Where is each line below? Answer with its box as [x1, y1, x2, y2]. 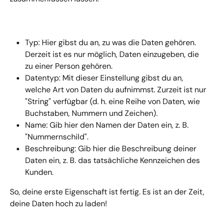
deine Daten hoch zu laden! [10, 198, 107, 209]
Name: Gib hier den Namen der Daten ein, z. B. [25, 119, 191, 130]
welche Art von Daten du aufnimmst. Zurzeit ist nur [25, 84, 208, 95]
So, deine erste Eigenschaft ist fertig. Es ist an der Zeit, [10, 186, 206, 197]
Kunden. [25, 166, 54, 177]
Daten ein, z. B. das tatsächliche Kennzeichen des [25, 155, 202, 165]
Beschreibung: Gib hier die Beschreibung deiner [25, 143, 198, 154]
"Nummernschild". [25, 131, 88, 142]
